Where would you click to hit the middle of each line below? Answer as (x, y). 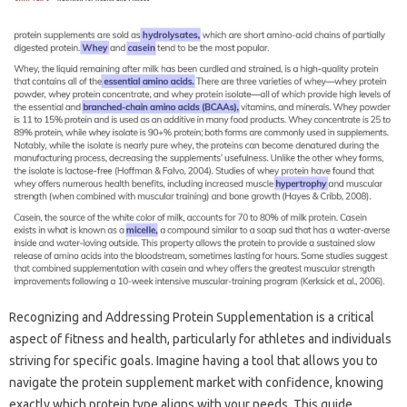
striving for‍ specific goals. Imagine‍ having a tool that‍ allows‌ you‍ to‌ (194, 360)
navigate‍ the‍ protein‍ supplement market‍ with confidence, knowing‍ (196, 382)
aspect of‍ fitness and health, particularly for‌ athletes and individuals (200, 338)
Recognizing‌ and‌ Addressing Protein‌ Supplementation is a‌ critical (192, 317)
